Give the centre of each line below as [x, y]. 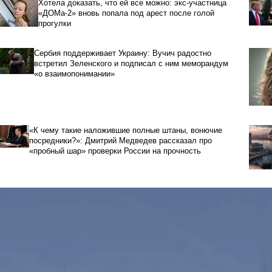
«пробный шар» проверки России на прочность [115, 151]
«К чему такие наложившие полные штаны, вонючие [125, 131]
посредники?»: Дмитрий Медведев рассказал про [120, 141]
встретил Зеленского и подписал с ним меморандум [131, 64]
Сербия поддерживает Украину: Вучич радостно [123, 53]
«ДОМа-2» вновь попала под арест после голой [126, 13]
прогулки [54, 24]
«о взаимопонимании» [75, 74]
